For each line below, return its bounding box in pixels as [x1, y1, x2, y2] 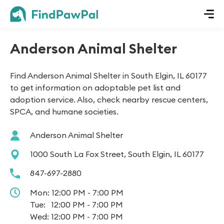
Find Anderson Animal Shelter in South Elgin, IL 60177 [10, 70, 207, 80]
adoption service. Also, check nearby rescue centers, [10, 94, 208, 104]
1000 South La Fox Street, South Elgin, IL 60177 [30, 149, 204, 159]
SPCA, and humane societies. [10, 106, 118, 116]
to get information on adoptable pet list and [10, 82, 180, 92]
